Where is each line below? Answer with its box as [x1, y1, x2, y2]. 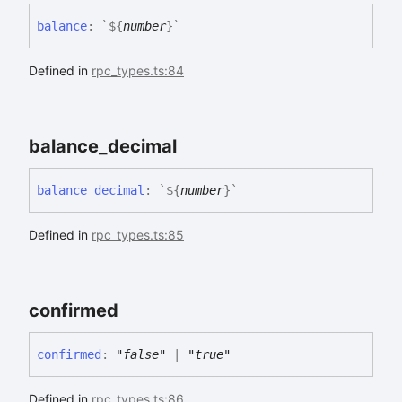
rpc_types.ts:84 [92, 62, 184, 78]
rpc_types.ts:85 [92, 226, 184, 242]
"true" [188, 346, 231, 362]
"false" [116, 346, 166, 362]
